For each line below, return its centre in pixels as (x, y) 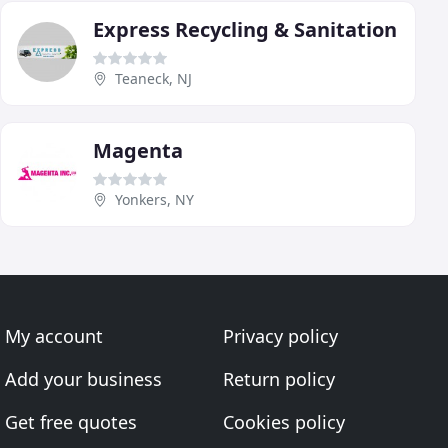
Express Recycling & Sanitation (245, 30)
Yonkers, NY (154, 200)
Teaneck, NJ (153, 79)
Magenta (138, 151)
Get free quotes (71, 422)
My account (54, 336)
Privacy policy (280, 336)
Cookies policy (283, 422)
